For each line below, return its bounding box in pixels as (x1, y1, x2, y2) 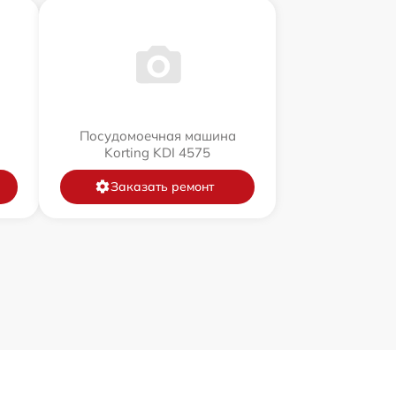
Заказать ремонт (110, 178, 214, 194)
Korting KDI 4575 (104, 143, 210, 161)
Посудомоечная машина (79, 126, 236, 144)
